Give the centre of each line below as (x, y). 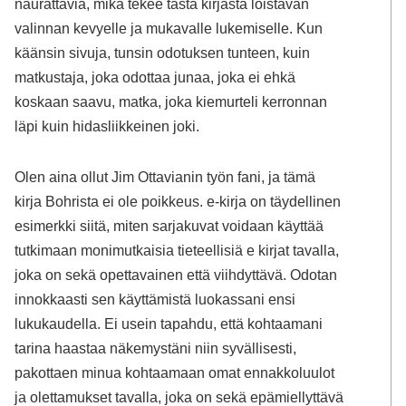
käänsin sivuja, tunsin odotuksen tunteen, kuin (163, 52)
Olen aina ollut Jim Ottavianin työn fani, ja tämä (165, 176)
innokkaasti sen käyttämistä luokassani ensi (155, 299)
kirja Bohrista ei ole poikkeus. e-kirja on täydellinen (178, 201)
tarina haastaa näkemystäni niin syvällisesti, (156, 348)
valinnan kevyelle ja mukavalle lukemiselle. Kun (169, 28)
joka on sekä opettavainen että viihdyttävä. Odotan (176, 274)
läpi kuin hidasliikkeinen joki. (107, 126)
